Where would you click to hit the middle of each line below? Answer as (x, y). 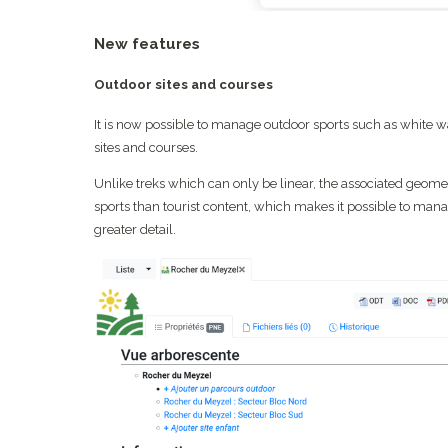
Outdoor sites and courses (183, 85)
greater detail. (134, 230)
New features (146, 43)
